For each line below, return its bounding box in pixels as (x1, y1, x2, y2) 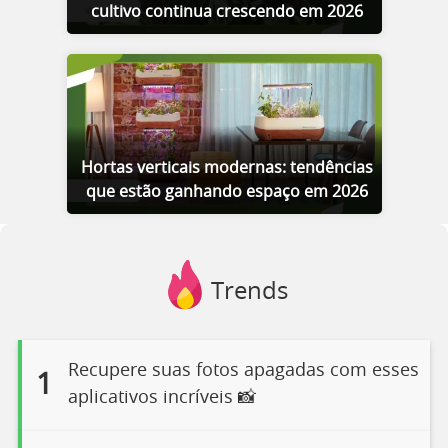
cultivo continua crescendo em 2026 (90, 4, 363, 20)
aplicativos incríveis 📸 (67, 389, 256, 408)
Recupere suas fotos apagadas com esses (67, 362, 419, 381)
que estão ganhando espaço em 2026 (85, 184, 368, 200)
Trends (210, 280, 288, 304)
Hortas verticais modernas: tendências (80, 160, 373, 176)
